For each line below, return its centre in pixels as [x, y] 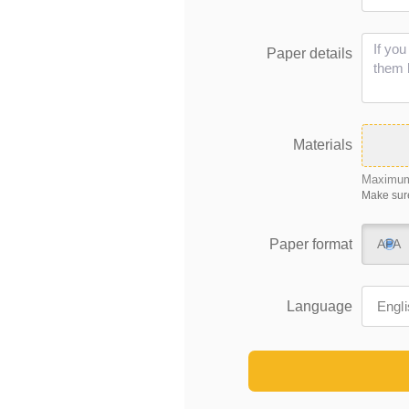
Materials [323, 145]
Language [320, 306]
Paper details [309, 53]
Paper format [311, 244]
